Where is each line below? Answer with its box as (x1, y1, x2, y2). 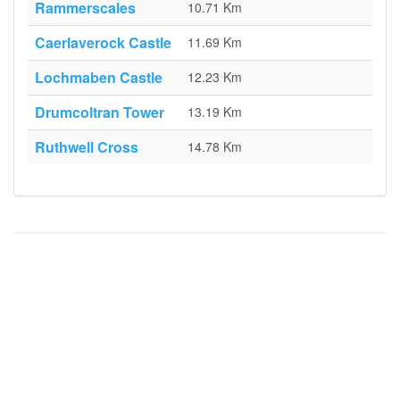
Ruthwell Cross (35, 137, 138, 157)
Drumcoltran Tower (35, 102, 164, 122)
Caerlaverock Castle (35, 32, 171, 53)
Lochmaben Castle (35, 67, 162, 87)
